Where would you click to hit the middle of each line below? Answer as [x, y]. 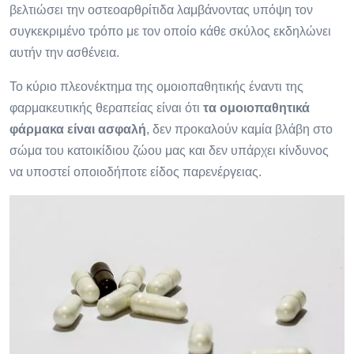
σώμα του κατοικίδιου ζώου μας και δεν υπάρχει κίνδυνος [169, 151]
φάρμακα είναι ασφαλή [78, 130]
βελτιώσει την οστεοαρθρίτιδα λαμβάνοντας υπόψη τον [161, 10]
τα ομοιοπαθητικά [256, 108]
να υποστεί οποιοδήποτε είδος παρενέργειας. [136, 172]
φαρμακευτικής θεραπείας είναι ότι [106, 108]
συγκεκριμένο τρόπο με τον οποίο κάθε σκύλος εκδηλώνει [170, 32]
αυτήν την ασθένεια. [64, 53]
